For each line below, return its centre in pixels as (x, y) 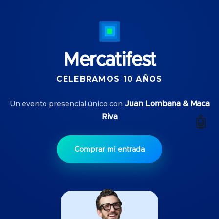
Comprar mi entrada (109, 149)
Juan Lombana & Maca (167, 104)
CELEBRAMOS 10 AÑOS (109, 79)
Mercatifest (109, 60)
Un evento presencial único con (67, 104)
